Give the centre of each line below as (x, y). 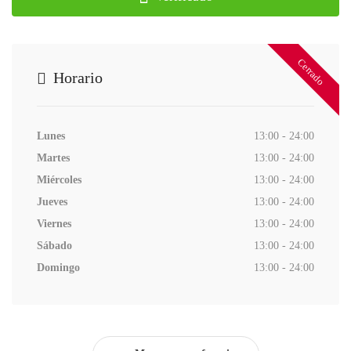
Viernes (54, 223)
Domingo (58, 267)
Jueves (52, 201)
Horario (76, 77)
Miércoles (59, 179)
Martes (53, 157)
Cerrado (311, 72)
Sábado (54, 245)
